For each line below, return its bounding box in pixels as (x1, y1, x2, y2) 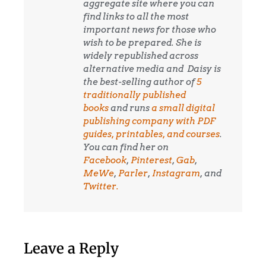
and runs (109, 102, 151, 113)
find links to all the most (83, 11, 189, 22)
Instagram (152, 167, 200, 179)
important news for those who (83, 24, 216, 35)
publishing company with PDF (83, 115, 216, 126)
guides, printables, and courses (83, 128, 220, 140)
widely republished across (83, 50, 198, 61)
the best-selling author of (83, 76, 197, 87)
